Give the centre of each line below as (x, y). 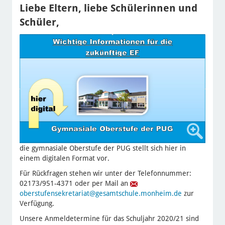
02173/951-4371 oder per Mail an (75, 184)
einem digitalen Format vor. (64, 158)
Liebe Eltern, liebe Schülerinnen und (108, 8)
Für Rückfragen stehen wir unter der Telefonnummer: (105, 174)
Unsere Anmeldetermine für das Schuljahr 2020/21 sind (109, 219)
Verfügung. (37, 204)
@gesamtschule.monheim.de (135, 194)
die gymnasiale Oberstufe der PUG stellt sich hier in (102, 148)
